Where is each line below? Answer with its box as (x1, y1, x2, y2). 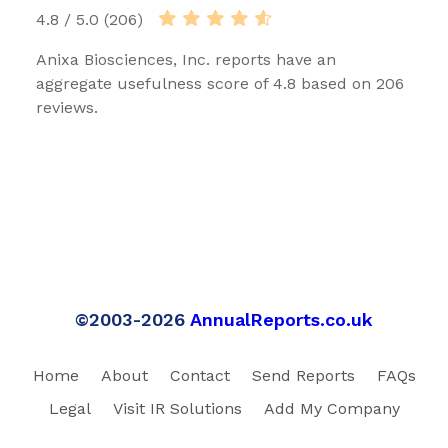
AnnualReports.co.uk (190, 308, 373, 330)
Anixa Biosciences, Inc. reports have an (36, 49, 336, 69)
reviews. (36, 97, 98, 117)
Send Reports (251, 365, 355, 385)
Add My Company (263, 398, 400, 418)
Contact (169, 365, 230, 385)
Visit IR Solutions (112, 398, 242, 418)
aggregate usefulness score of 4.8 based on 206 (36, 73, 404, 93)
